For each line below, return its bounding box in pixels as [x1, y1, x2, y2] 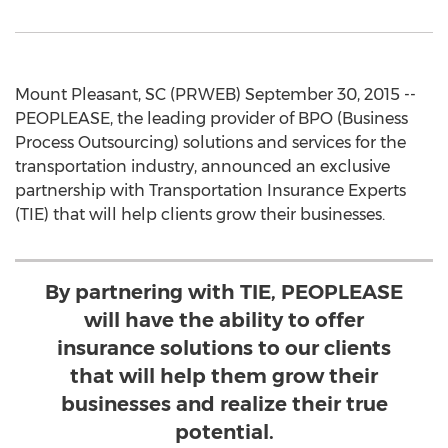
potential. [174, 420, 274, 444]
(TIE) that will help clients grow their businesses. [15, 205, 385, 224]
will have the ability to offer [84, 308, 364, 332]
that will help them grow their [70, 364, 378, 388]
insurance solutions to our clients [57, 336, 391, 360]
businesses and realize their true [60, 392, 388, 416]
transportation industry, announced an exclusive [15, 157, 390, 176]
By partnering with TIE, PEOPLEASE [45, 280, 403, 304]
